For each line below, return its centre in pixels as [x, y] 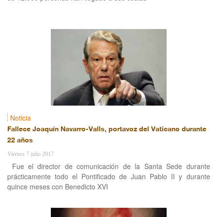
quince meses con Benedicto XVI [57, 186]
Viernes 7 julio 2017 [30, 154]
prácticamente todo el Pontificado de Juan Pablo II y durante [108, 176]
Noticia [20, 118]
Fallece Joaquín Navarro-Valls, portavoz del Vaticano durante [107, 130]
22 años [20, 141]
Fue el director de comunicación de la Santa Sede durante [111, 166]
